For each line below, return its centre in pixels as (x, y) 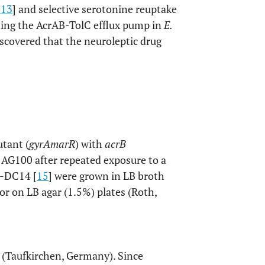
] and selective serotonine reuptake (95, 9)
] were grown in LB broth (106, 176)
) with (90, 144)
